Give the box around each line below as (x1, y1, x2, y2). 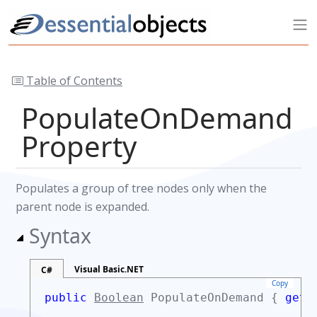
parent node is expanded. (16, 199, 149, 214)
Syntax (29, 222, 91, 249)
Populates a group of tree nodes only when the (16, 180, 267, 196)
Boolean (94, 291, 144, 304)
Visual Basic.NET (74, 263, 144, 275)
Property (21, 127, 137, 166)
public (45, 291, 94, 304)
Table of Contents (23, 73, 122, 88)
